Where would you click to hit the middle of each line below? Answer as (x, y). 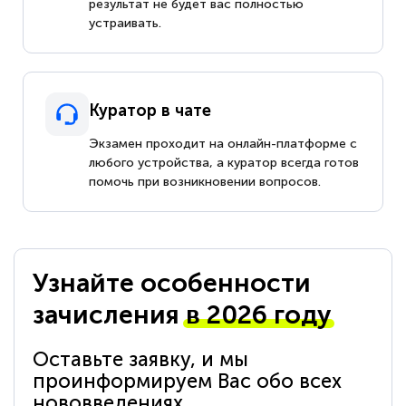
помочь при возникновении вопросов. (205, 181)
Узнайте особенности (172, 282)
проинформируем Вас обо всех (188, 381)
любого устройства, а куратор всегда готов (224, 162)
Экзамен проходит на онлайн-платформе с (223, 143)
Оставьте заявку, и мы (141, 359)
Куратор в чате (150, 110)
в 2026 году (259, 314)
